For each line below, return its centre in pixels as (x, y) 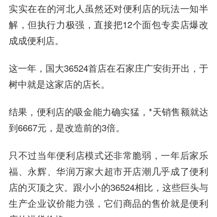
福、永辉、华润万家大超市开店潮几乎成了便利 (108, 171)
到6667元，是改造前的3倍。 (67, 128)
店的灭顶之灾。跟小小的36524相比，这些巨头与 (108, 187)
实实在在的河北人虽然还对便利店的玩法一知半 (108, 8)
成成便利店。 (36, 40)
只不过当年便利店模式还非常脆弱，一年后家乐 (108, 155)
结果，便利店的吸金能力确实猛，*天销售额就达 (108, 112)
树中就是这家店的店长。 (59, 84)
